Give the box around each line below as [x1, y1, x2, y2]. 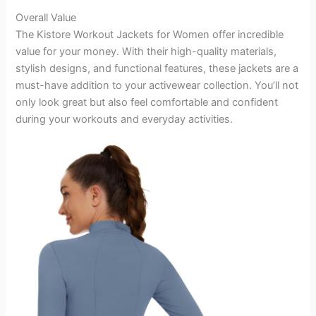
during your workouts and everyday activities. [16, 113, 233, 126]
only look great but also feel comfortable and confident [16, 96, 279, 109]
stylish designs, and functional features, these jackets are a [16, 62, 299, 75]
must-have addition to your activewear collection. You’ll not [16, 79, 299, 92]
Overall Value [16, 11, 77, 25]
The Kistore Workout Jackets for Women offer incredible [16, 28, 284, 42]
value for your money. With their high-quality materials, [16, 45, 277, 59]
